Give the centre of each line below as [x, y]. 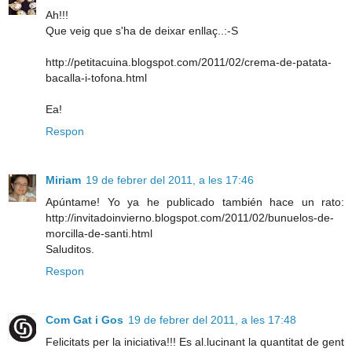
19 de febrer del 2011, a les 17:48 [212, 319]
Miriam [63, 180]
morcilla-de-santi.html [99, 233]
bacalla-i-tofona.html [96, 77]
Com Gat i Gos [84, 319]
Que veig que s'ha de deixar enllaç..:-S [142, 30]
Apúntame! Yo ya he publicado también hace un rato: [195, 202]
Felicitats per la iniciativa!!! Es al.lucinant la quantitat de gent [195, 341]
